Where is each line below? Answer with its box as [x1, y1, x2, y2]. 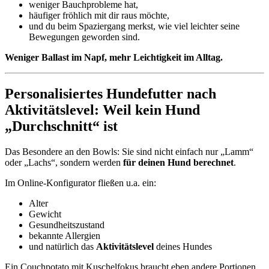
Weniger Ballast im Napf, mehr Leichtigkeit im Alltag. [5, 52, 223, 63]
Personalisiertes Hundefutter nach [5, 86, 216, 102]
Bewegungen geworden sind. [29, 32, 140, 43]
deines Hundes [154, 241, 212, 252]
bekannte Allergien [29, 231, 100, 241]
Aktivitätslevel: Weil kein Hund [5, 102, 200, 118]
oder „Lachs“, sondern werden [5, 157, 123, 168]
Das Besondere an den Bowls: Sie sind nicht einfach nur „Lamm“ [5, 147, 253, 157]
